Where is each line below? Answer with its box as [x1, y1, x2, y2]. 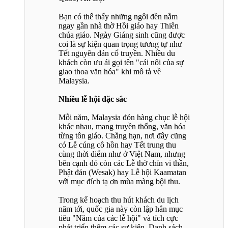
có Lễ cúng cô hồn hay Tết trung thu [59, 140, 176, 150]
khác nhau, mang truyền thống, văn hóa [59, 122, 186, 131]
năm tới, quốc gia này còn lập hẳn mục [59, 205, 183, 214]
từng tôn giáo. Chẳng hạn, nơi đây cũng [59, 131, 186, 140]
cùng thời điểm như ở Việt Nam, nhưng [59, 150, 185, 159]
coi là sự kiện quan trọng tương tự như [59, 40, 182, 49]
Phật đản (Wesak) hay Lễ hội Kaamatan [59, 168, 186, 177]
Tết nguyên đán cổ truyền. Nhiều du [59, 49, 175, 58]
